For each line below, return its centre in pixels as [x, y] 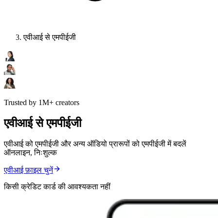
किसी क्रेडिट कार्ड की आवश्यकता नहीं [57, 187]
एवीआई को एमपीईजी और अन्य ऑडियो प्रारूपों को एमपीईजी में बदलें [95, 144]
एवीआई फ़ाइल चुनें [28, 170]
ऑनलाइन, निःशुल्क [30, 153]
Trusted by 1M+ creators [42, 103]
